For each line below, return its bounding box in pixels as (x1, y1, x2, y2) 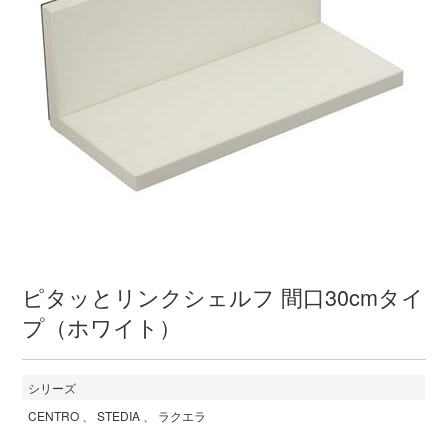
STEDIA (97, 406, 141, 424)
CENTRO (28, 406, 80, 424)
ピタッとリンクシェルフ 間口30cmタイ (22, 280, 425, 312)
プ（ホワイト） (22, 310, 182, 342)
